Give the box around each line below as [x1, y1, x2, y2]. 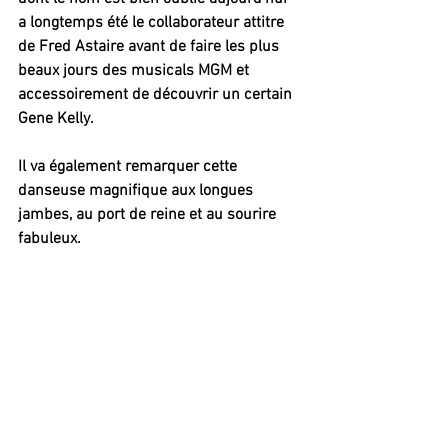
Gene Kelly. [18, 109, 94, 130]
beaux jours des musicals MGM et [18, 61, 253, 82]
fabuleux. [18, 229, 81, 250]
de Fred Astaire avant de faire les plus [18, 37, 283, 58]
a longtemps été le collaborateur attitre [18, 13, 288, 34]
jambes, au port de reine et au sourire [18, 205, 280, 226]
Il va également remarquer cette [18, 157, 241, 178]
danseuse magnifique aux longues [18, 181, 257, 202]
